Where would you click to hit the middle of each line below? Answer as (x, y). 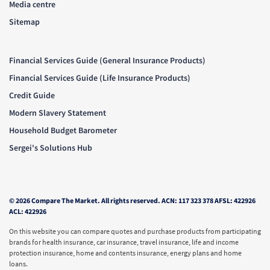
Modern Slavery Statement (58, 112)
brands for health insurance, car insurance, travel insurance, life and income (124, 242)
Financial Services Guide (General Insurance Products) (107, 60)
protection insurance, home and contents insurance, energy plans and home (125, 253)
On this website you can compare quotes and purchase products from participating (135, 231)
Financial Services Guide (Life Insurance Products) (100, 77)
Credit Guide (32, 95)
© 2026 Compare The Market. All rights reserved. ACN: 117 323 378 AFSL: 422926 (132, 200)
